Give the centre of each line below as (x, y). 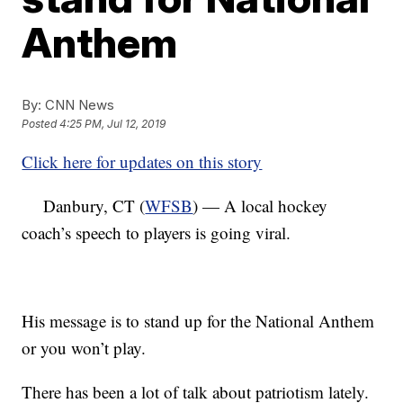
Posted (41, 124)
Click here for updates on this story (142, 161)
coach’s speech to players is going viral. (157, 233)
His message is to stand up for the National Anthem (198, 321)
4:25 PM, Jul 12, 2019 (113, 124)
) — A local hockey (260, 206)
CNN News (78, 105)
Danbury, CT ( (84, 206)
